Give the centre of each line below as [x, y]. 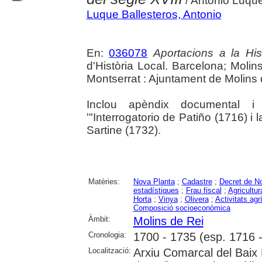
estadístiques [156, 190]
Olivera [196, 199]
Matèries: [104, 181]
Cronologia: [107, 235]
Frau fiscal [204, 190]
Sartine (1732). [123, 130]
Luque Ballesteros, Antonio [154, 14]
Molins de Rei [168, 221]
